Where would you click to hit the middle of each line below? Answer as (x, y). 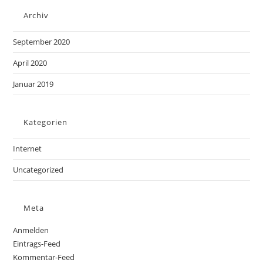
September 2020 (42, 41)
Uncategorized (38, 169)
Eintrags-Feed (37, 243)
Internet (28, 148)
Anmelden (31, 230)
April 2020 (30, 63)
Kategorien (46, 122)
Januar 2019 (33, 84)
